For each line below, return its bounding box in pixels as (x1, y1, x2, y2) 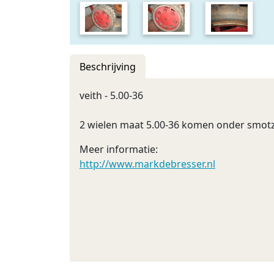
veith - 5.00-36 (80, 89, 143, 102)
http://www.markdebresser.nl (80, 157, 215, 171)
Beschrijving (80, 60, 136, 73)
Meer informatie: (80, 143, 158, 156)
